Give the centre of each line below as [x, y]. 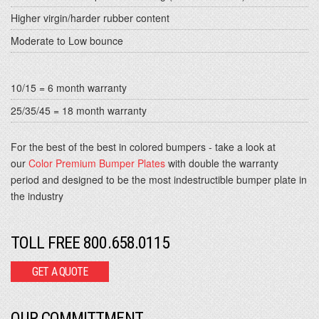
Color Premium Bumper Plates [98, 163]
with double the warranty [223, 163]
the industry [37, 196]
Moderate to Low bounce [67, 41]
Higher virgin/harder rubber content [90, 18]
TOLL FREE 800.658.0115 [90, 243]
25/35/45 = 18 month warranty [80, 110]
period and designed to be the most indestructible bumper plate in [159, 179]
